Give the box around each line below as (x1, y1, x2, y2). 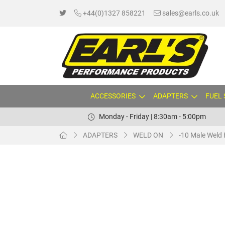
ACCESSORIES (90, 92, 136, 100)
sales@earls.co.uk (161, 9, 219, 17)
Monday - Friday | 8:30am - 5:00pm (98, 113, 206, 121)
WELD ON (133, 131, 163, 139)
